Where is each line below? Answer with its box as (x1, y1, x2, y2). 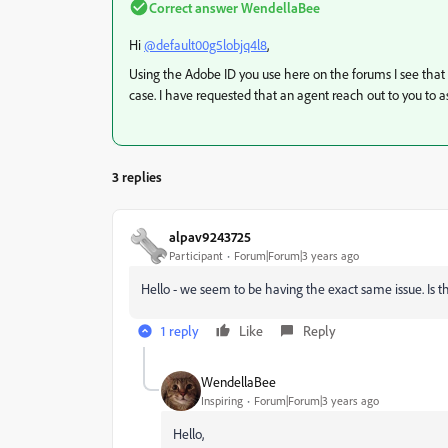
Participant (169, 248, 223, 264)
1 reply (161, 321, 199, 339)
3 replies (112, 167, 162, 185)
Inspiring (201, 393, 243, 409)
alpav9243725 (169, 228, 251, 246)
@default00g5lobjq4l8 (144, 35, 267, 53)
